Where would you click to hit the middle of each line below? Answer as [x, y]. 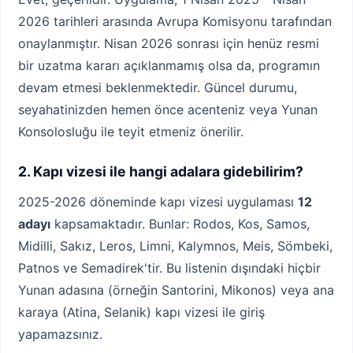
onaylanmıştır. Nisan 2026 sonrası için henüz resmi [169, 43]
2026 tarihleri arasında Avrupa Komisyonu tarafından [175, 21]
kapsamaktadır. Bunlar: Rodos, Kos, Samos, [180, 224]
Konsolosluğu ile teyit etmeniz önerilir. [131, 131]
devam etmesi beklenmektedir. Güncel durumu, [158, 87]
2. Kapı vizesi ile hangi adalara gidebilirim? [161, 171]
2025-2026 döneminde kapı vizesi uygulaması [158, 202]
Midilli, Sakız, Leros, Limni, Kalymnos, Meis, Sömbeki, [175, 246]
